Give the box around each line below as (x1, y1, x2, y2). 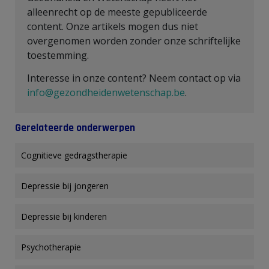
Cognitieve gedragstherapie (21, 149, 127, 161)
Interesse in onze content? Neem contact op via (27, 71, 241, 85)
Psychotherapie (21, 241, 81, 253)
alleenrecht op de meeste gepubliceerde (27, 5, 207, 19)
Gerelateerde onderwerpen (15, 121, 135, 134)
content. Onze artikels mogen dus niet (27, 19, 198, 33)
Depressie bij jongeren (21, 180, 109, 192)
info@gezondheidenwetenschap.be (27, 85, 185, 99)
